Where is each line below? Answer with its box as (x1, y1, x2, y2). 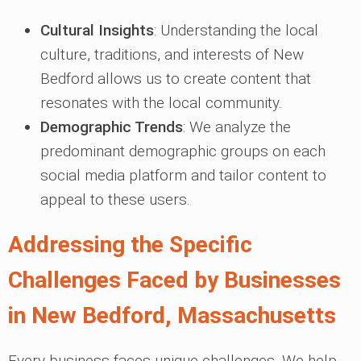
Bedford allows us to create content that (40, 69, 311, 88)
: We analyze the (183, 118, 291, 136)
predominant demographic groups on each (40, 142, 326, 160)
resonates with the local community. (40, 93, 282, 112)
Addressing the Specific (8, 231, 252, 258)
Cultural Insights (40, 21, 154, 39)
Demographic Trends (40, 118, 183, 136)
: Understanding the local (154, 21, 318, 39)
